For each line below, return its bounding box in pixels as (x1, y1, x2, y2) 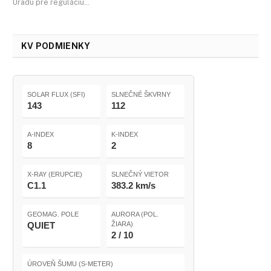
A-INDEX (27, 130, 54, 138)
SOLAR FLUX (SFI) (27, 90, 85, 98)
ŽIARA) (111, 220, 133, 227)
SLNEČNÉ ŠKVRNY (111, 90, 171, 98)
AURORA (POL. (111, 210, 158, 218)
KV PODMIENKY (21, 41, 91, 51)
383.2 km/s (111, 180, 155, 191)
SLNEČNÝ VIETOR (111, 170, 169, 178)
